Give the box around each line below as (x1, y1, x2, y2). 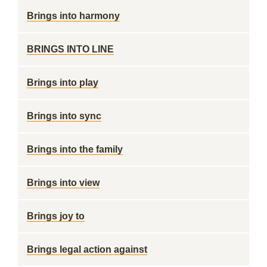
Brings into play (27, 77, 98, 88)
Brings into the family (27, 144, 123, 154)
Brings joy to (27, 211, 85, 221)
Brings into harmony (27, 11, 120, 21)
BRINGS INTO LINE (27, 44, 114, 54)
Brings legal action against (27, 244, 147, 254)
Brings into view (27, 178, 100, 188)
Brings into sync (27, 111, 101, 121)
